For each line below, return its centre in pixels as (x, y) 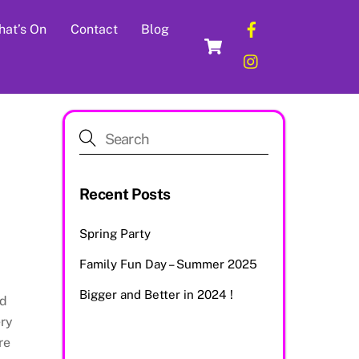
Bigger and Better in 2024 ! (156, 295)
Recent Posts (125, 194)
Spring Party (115, 233)
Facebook (297, 20)
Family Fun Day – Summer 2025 (168, 264)
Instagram (298, 52)
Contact (94, 29)
